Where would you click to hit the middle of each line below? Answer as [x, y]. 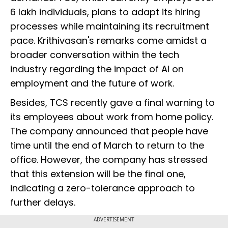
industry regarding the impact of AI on [97, 69]
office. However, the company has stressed [109, 160]
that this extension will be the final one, [98, 174]
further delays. [43, 203]
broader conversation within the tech [95, 55]
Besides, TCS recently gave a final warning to [112, 103]
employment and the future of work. [92, 83]
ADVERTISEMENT [114, 220]
